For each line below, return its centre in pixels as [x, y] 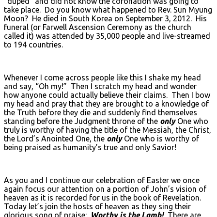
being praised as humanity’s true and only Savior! [90, 147]
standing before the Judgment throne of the [82, 121]
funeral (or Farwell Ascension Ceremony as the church [98, 27]
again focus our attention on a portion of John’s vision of [105, 189]
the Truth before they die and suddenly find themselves [101, 112]
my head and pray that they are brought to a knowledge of [106, 103]
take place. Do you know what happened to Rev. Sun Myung [108, 9]
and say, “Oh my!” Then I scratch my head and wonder [100, 86]
